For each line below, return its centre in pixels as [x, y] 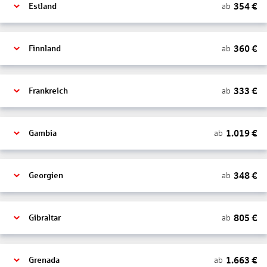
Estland [43, 6]
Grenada [44, 260]
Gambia [43, 133]
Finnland [45, 49]
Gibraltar [45, 218]
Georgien [46, 176]
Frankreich [48, 91]
